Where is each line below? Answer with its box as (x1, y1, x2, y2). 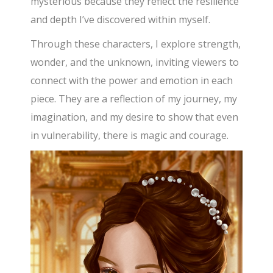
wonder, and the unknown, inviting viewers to (30, 55, 239, 69)
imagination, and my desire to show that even (30, 110, 239, 124)
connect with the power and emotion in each (30, 73, 233, 87)
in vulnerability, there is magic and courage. (30, 128, 229, 142)
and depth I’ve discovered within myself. (30, 12, 211, 26)
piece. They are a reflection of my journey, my (30, 91, 238, 105)
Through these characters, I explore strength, (30, 37, 241, 51)
